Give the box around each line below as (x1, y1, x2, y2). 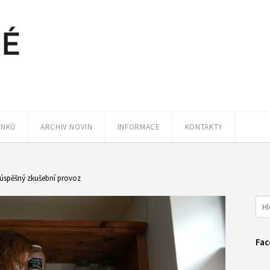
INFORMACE (117, 122, 160, 132)
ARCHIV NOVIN (40, 122, 93, 132)
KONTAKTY (184, 122, 223, 132)
